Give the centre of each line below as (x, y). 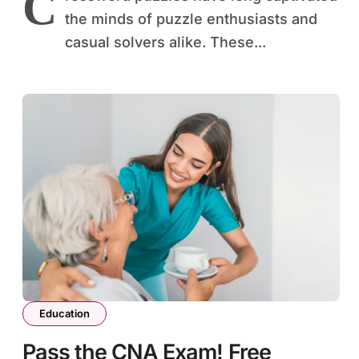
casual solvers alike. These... (165, 42)
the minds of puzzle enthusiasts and (191, 19)
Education (65, 314)
